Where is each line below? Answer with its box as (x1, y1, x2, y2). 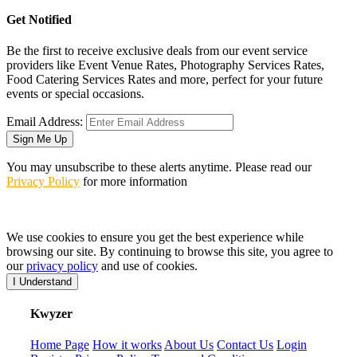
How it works (92, 338, 162, 352)
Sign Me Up (13, 132, 67, 145)
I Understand (13, 275, 72, 288)
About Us (164, 338, 214, 352)
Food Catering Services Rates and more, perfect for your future (6, 72, 323, 86)
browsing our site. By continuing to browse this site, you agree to (6, 244, 333, 258)
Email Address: (6, 114, 83, 128)
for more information (80, 174, 187, 188)
